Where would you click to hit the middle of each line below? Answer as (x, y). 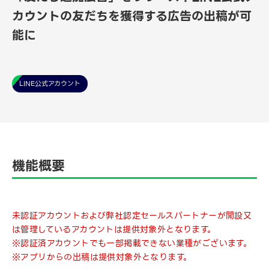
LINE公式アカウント (50, 84)
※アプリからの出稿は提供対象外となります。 (102, 257)
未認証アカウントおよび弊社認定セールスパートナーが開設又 (132, 216)
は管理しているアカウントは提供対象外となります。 (114, 230)
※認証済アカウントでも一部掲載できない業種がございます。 (132, 243)
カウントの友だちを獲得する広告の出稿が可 (132, 17)
